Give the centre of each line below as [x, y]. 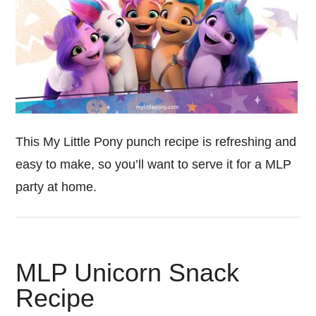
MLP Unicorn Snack [128, 273]
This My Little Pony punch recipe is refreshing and [156, 142]
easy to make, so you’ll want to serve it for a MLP [154, 164]
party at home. [58, 187]
